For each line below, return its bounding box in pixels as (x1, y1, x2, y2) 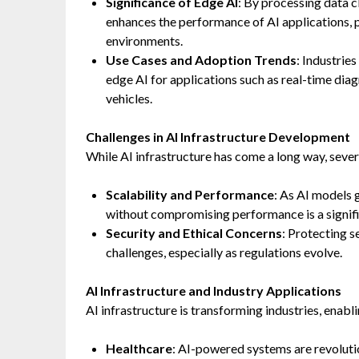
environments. (106, 33, 183, 48)
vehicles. (106, 91, 152, 106)
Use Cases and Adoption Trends (106, 52, 296, 67)
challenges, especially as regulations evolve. (106, 244, 342, 260)
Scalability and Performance (106, 187, 274, 202)
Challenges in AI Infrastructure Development (86, 129, 350, 144)
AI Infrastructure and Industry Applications (86, 283, 341, 298)
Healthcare (106, 341, 172, 356)
